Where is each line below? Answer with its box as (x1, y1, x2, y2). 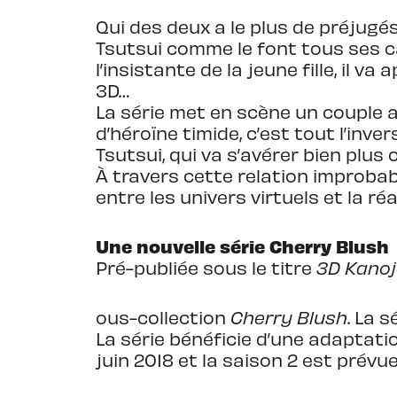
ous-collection (96, 307, 230, 328)
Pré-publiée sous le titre (96, 257, 316, 278)
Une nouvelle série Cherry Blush (96, 235, 389, 257)
